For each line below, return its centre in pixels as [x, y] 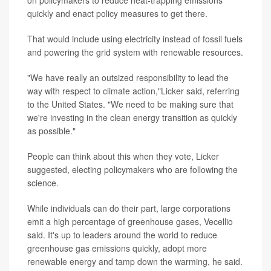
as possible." [51, 130]
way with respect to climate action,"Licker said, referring [133, 90]
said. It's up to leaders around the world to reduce [122, 234]
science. [43, 182]
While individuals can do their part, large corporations [129, 208]
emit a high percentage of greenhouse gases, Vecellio [130, 221]
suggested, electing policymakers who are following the [132, 169]
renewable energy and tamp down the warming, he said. [135, 261]
